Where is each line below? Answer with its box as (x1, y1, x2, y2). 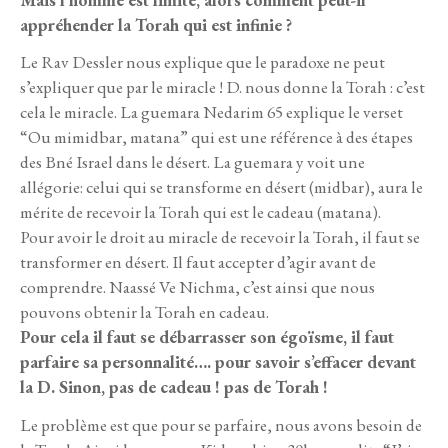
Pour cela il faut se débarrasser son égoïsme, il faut (20, 326, 394, 349)
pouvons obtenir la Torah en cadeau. (20, 301, 272, 324)
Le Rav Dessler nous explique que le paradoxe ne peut (20, 51, 385, 74)
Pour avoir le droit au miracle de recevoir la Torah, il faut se (20, 226, 420, 249)
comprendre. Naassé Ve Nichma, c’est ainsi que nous (20, 276, 375, 299)
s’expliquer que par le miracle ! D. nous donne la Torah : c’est (20, 76, 425, 99)
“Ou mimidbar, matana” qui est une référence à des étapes (20, 126, 413, 149)
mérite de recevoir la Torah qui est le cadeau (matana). (20, 201, 381, 224)
